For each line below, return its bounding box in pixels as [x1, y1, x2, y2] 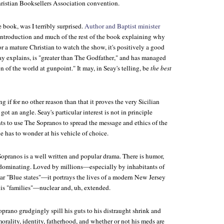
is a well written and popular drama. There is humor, [22, 151, 164, 160]
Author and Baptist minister [84, 21, 160, 30]
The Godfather [74, 53, 114, 62]
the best [150, 63, 171, 72]
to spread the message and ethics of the [61, 118, 167, 127]
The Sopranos [24, 118, 61, 127]
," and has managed [114, 53, 166, 62]
